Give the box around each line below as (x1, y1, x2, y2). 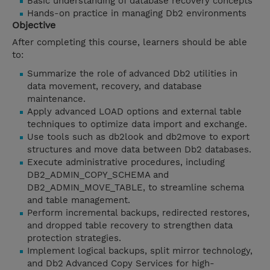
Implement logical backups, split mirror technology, (27, 245, 253, 257)
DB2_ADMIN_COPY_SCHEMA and (27, 169, 169, 181)
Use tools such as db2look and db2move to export (27, 131, 250, 143)
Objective (12, 19, 55, 31)
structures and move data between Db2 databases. (27, 144, 251, 155)
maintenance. (27, 93, 86, 105)
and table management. (27, 195, 130, 206)
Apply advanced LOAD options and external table (27, 106, 242, 118)
